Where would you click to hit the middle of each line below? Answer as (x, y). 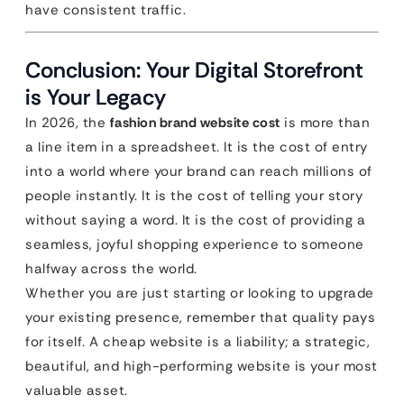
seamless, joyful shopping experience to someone (195, 244)
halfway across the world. (111, 269)
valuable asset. (77, 390)
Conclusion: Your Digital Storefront (194, 70)
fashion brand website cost (195, 123)
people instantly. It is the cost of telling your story (194, 196)
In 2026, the (68, 123)
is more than (325, 123)
